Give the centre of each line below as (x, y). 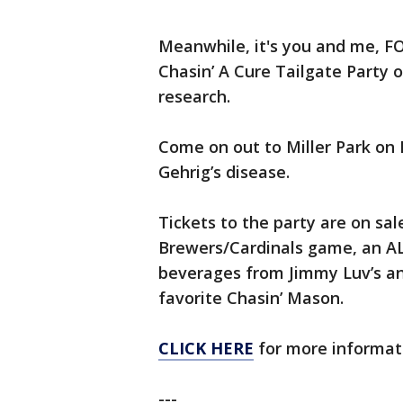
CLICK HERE (206, 348)
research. (194, 96)
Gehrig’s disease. (224, 172)
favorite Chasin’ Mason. (251, 298)
